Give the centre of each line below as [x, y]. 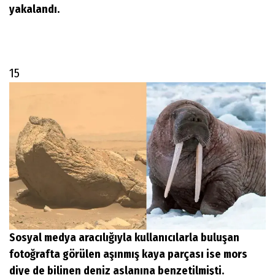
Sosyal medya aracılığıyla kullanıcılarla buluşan [124, 237]
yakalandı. [34, 9]
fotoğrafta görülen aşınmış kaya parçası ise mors [128, 254]
